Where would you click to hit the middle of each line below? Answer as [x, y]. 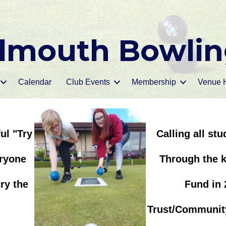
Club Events [88, 82]
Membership [154, 82]
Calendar [35, 82]
